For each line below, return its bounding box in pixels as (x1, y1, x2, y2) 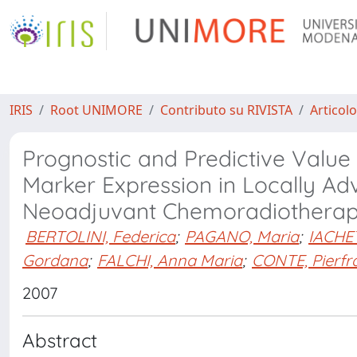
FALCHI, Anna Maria (97, 249, 242, 270)
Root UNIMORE (50, 101, 143, 119)
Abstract (22, 328, 97, 352)
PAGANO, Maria (185, 226, 299, 246)
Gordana (22, 249, 88, 270)
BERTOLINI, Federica (25, 226, 175, 246)
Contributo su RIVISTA (160, 101, 292, 119)
